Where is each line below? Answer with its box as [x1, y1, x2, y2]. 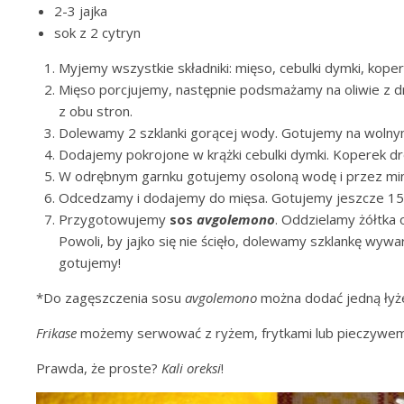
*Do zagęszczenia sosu [36, 289, 185, 307]
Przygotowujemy [59, 210, 170, 228]
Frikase [36, 324, 77, 342]
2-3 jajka [54, 2, 107, 20]
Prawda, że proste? [36, 359, 161, 377]
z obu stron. [59, 102, 133, 120]
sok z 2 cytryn [54, 23, 141, 41]
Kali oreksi [161, 359, 221, 377]
